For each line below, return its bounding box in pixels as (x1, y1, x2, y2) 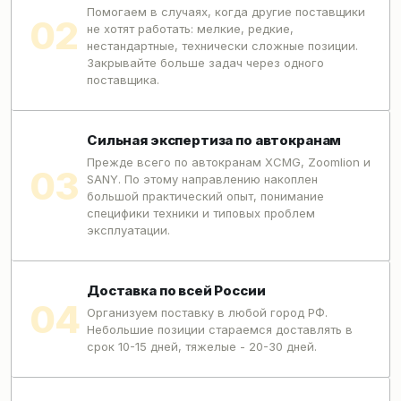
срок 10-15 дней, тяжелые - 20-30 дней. (87, 339, 317, 354)
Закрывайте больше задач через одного (87, 55, 324, 70)
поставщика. (87, 73, 159, 87)
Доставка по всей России (87, 282, 266, 299)
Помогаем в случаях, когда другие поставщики (87, 4, 365, 19)
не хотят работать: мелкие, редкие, (87, 21, 294, 36)
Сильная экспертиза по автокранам (87, 132, 342, 149)
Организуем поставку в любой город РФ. (87, 305, 328, 320)
